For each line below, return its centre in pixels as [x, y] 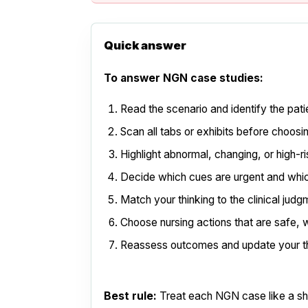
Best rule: [130, 296]
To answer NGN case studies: [184, 78]
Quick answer [145, 45]
